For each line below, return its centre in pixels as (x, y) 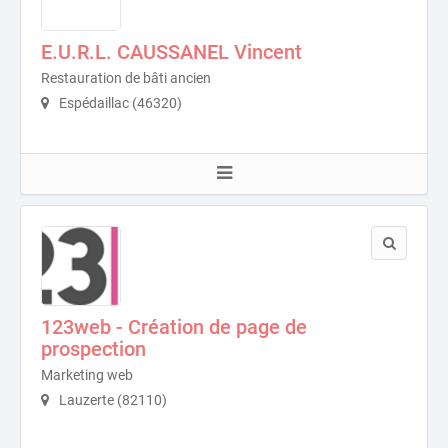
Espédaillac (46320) (119, 103)
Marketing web (87, 375)
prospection (93, 349)
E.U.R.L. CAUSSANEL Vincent (171, 52)
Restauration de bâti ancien (126, 78)
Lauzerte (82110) (111, 400)
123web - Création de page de (174, 327)
